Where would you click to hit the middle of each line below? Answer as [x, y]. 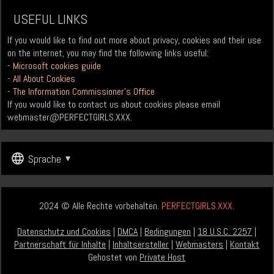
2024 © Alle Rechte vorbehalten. [101, 206]
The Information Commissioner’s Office [84, 92]
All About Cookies [44, 79]
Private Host [163, 257]
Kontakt [245, 245]
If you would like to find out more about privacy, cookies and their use [135, 40]
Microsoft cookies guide [57, 66]
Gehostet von [114, 257]
